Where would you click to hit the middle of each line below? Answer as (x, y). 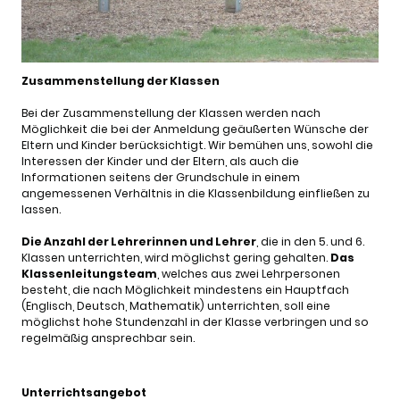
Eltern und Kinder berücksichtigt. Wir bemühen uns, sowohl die (197, 146)
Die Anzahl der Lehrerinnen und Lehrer (139, 242)
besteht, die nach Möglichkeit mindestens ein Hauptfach (185, 290)
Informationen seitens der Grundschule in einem (161, 178)
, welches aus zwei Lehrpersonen (249, 274)
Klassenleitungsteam (89, 274)
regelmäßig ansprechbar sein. (108, 338)
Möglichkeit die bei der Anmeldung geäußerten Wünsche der (195, 129)
